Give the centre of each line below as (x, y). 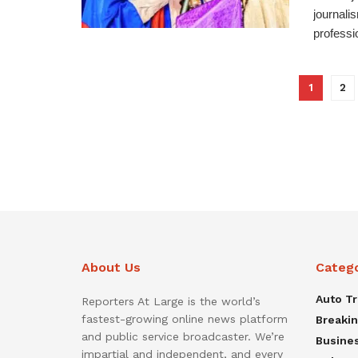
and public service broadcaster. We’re (183, 336)
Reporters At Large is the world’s (171, 301)
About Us (111, 267)
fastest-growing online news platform (185, 318)
